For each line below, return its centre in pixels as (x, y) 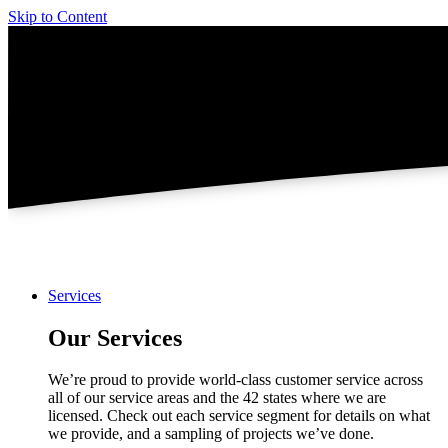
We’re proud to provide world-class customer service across (235, 380)
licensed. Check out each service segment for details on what (239, 416)
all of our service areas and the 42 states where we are (217, 398)
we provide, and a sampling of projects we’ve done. (211, 434)
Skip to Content (57, 16)
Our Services (115, 337)
